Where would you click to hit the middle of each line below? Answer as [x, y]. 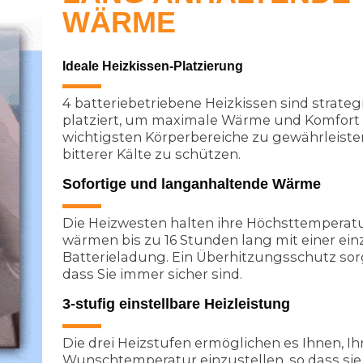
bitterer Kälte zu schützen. [152, 154]
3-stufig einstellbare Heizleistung [176, 303]
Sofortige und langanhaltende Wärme [192, 184]
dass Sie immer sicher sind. [152, 273]
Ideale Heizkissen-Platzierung [153, 65]
